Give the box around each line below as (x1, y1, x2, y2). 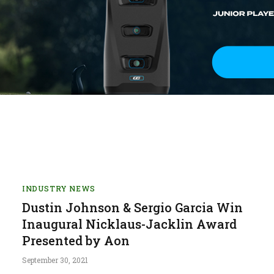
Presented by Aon (22, 232, 130, 248)
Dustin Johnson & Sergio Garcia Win (22, 199, 243, 215)
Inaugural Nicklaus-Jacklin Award (22, 215, 237, 232)
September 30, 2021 (22, 254, 88, 265)
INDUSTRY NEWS (22, 183, 95, 193)
